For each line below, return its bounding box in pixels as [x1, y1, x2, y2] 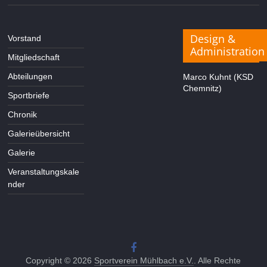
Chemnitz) [182, 83, 222, 93]
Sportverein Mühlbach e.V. [94, 256, 194, 265]
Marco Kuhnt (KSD [182, 72, 253, 82]
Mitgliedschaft [8, 52, 60, 62]
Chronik [8, 110, 38, 119]
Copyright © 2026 [26, 256, 95, 265]
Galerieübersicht [8, 129, 70, 138]
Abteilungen [8, 72, 53, 81]
